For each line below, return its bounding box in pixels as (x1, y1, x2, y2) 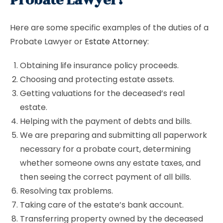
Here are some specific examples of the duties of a (10, 22, 209, 33)
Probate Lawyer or (10, 36, 85, 47)
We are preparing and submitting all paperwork (20, 129, 207, 141)
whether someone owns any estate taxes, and (20, 157, 201, 169)
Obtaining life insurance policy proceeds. (20, 60, 179, 71)
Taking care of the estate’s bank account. (20, 199, 184, 211)
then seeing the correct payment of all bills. (20, 171, 191, 183)
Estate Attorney (85, 36, 147, 47)
